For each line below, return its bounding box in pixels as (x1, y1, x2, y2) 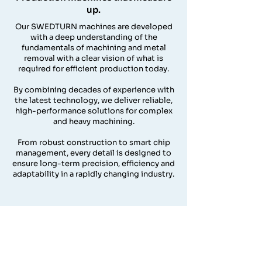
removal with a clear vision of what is (24, 53, 163, 63)
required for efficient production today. (18, 64, 169, 74)
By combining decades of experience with (13, 85, 174, 95)
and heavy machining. (53, 116, 135, 126)
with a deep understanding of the (30, 32, 157, 42)
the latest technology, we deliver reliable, (15, 95, 173, 105)
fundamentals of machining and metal (21, 43, 166, 53)
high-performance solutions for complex (15, 106, 173, 116)
